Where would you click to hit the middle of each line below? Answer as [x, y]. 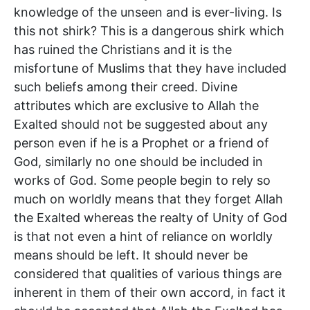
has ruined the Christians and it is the [123, 49]
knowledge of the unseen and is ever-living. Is [148, 12]
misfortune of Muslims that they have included [150, 68]
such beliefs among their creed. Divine [126, 86]
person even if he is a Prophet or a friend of [142, 143]
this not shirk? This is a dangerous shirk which [149, 30]
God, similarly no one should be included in [138, 161]
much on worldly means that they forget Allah [148, 199]
